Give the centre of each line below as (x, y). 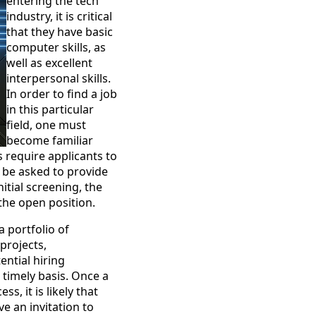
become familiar (49, 140)
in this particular (50, 109)
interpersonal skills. (58, 78)
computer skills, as (56, 47)
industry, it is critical (59, 16)
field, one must (46, 125)
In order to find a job (61, 94)
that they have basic (59, 32)
